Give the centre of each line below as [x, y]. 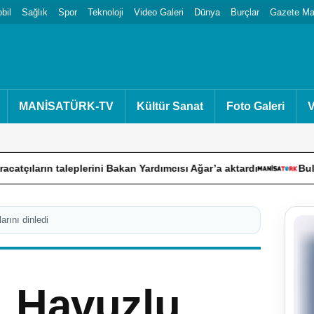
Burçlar [245, 12]
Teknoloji [105, 12]
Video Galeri [159, 12]
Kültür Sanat [170, 106]
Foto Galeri [255, 106]
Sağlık [35, 12]
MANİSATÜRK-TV [66, 106]
